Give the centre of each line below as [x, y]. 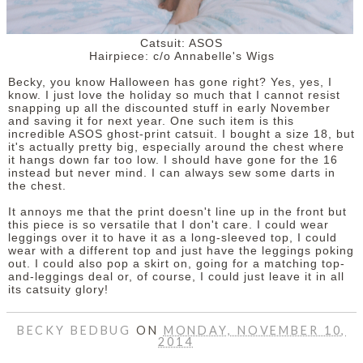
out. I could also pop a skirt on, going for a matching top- [177, 263]
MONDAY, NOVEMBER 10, [255, 330]
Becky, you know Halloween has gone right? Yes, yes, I [170, 82]
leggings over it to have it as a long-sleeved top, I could [173, 237]
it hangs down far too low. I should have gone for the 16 [173, 160]
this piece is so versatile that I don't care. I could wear [169, 224]
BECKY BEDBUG [77, 330]
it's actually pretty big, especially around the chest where [176, 147]
